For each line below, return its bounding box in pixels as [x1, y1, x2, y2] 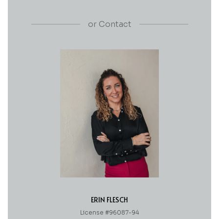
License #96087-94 [80, 208, 139, 216]
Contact [96, 19, 131, 29]
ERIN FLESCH [91, 195, 128, 204]
